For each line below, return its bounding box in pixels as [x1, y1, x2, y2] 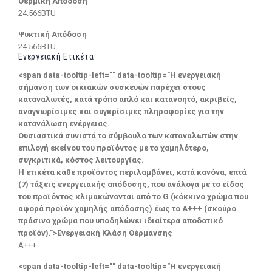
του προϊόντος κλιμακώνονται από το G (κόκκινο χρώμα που [18, 191, 248, 201]
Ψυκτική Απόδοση [18, 29, 87, 39]
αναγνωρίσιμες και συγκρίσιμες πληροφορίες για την [18, 106, 224, 116]
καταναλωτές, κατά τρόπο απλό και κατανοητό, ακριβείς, [18, 94, 237, 104]
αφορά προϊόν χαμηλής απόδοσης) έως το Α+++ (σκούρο [18, 203, 236, 213]
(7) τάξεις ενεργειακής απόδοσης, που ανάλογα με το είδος [18, 179, 244, 189]
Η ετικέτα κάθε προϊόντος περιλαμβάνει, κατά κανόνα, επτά [18, 167, 246, 177]
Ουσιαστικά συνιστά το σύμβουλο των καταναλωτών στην [18, 131, 238, 140]
